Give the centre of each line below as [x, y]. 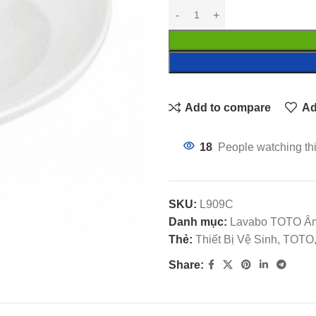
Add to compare [228, 107]
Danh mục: [198, 222]
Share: [186, 265]
